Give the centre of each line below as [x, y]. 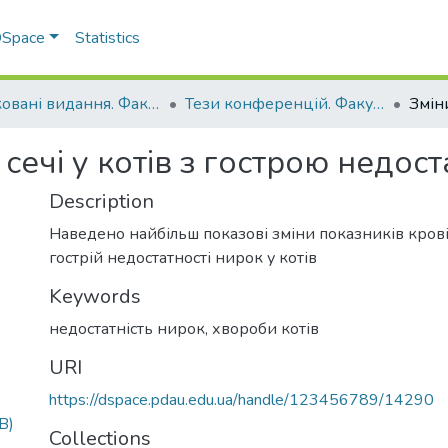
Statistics [108, 38]
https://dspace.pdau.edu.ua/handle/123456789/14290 [241, 400]
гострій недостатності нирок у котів [183, 258]
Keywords [95, 296]
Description [101, 201]
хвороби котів [265, 329]
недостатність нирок [127, 329]
